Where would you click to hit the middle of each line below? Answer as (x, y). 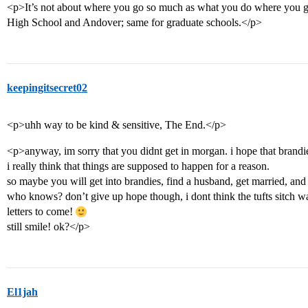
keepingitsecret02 (47, 88)
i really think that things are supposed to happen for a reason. (138, 166)
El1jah (22, 292)
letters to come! (41, 211)
